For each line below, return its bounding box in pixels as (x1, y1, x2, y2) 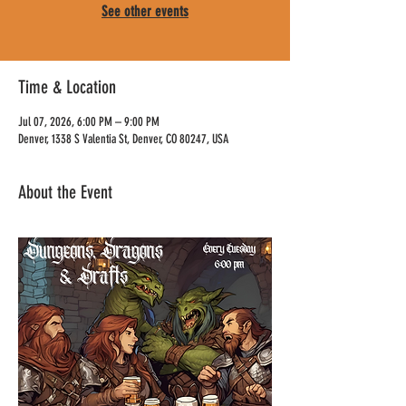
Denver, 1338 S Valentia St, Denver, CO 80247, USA (18, 131, 228, 147)
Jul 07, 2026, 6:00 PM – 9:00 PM (18, 114, 159, 130)
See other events (101, 3, 188, 20)
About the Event (18, 181, 112, 203)
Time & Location (18, 76, 116, 98)
